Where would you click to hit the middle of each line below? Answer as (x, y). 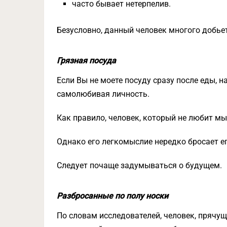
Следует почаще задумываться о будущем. (139, 166)
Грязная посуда (86, 61)
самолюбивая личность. (103, 94)
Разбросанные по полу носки (112, 196)
